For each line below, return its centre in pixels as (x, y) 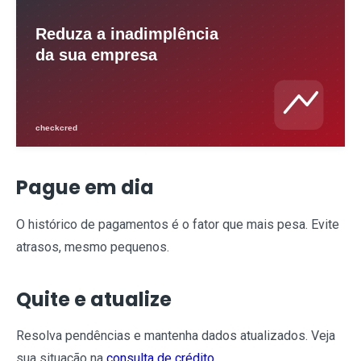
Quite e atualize (94, 299)
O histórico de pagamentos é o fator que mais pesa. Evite (178, 224)
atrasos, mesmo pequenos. (93, 247)
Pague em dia (85, 187)
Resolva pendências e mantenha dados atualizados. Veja (176, 336)
